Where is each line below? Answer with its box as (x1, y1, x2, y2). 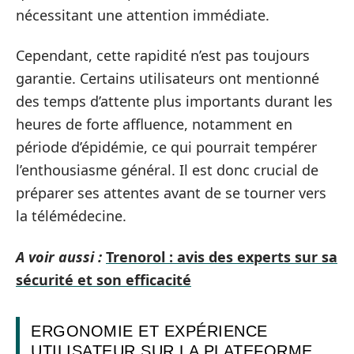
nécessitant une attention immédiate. (16, 5, 269, 24)
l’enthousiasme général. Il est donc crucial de (16, 160, 318, 179)
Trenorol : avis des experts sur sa (106, 247, 337, 266)
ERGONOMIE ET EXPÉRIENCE (31, 322, 268, 340)
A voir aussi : (16, 247, 102, 266)
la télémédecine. (16, 206, 126, 225)
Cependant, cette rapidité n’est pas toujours (16, 46, 310, 65)
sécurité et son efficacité (16, 269, 191, 289)
